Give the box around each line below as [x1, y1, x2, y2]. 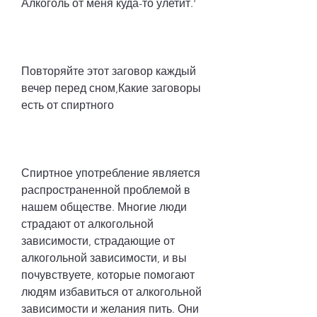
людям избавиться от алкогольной [21, 284, 202, 299]
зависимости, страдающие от [21, 234, 175, 248]
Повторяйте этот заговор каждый [21, 64, 196, 78]
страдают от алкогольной [21, 217, 154, 231]
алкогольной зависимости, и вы [21, 250, 187, 265]
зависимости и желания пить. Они [21, 301, 199, 316]
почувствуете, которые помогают [21, 267, 195, 282]
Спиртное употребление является [21, 166, 200, 180]
